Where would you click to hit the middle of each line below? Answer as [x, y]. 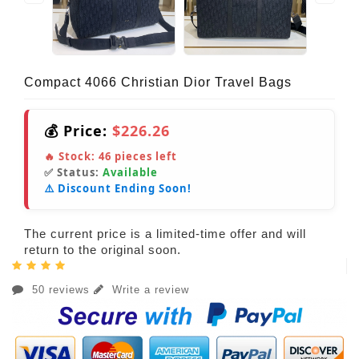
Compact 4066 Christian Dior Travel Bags [158, 83]
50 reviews [61, 290]
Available [130, 173]
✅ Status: [73, 173]
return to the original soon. [103, 250]
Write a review [149, 290]
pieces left [144, 157]
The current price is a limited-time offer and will [165, 234]
